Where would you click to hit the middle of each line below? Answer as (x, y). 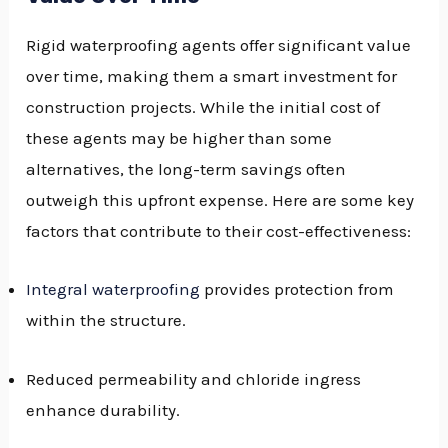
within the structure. (106, 320)
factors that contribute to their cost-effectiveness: (219, 231)
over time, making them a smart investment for (212, 76)
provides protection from (297, 289)
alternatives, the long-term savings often (186, 169)
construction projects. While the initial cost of (203, 107)
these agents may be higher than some (179, 138)
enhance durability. (103, 409)
